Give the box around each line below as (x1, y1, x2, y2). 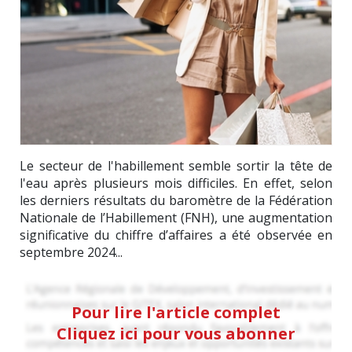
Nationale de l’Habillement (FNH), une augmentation (20, 208, 332, 226)
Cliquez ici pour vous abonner (57, 322, 295, 344)
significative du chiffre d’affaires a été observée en (20, 225, 332, 244)
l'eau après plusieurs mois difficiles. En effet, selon (20, 174, 332, 192)
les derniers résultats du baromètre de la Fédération (20, 191, 332, 209)
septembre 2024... (20, 243, 123, 261)
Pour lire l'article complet (71, 301, 280, 323)
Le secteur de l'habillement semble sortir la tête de (20, 156, 332, 174)
